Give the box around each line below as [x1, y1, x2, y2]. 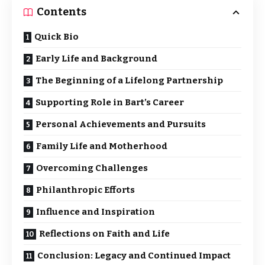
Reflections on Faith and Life [39, 228, 170, 239]
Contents [37, 5, 86, 18]
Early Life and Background [35, 53, 157, 64]
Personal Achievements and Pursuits [35, 119, 206, 130]
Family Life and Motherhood [36, 141, 167, 151]
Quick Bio [34, 31, 79, 42]
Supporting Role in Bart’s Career [35, 97, 184, 108]
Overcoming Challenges [36, 163, 148, 173]
